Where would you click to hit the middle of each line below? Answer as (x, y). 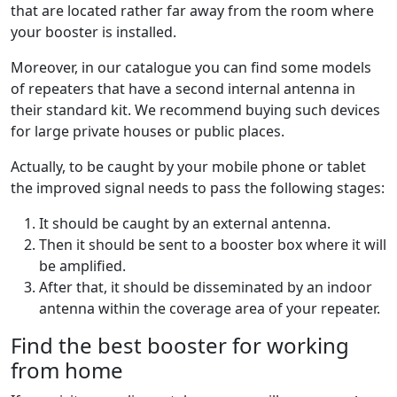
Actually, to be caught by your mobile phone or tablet (188, 167)
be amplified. (82, 266)
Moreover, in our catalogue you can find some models (191, 68)
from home (67, 370)
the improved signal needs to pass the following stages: (198, 188)
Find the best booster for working (180, 346)
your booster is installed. (95, 32)
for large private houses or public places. (148, 132)
